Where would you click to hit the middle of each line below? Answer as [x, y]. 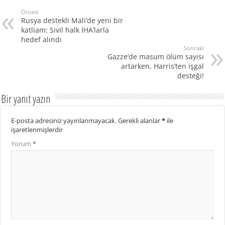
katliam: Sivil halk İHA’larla [65, 30]
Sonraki [194, 48]
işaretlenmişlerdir [37, 129]
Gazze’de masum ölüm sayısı [155, 56]
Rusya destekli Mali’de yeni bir [72, 20]
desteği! [190, 75]
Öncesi [30, 12]
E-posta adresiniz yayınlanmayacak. [64, 120]
